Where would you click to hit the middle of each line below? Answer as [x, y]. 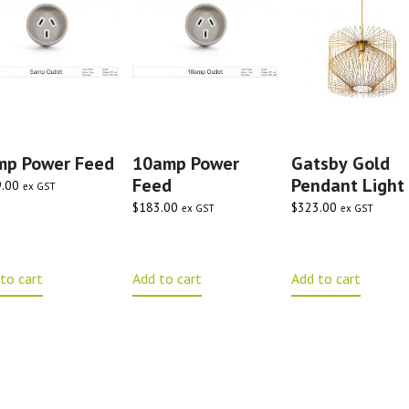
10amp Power [185, 163]
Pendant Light [347, 185]
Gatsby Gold [340, 163]
